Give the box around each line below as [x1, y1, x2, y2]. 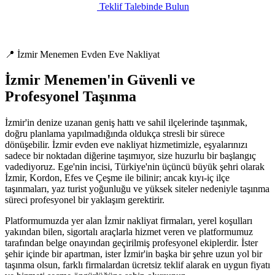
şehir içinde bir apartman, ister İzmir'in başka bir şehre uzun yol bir [5, 249, 262, 260]
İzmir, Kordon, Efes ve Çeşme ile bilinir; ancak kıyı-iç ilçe [5, 172, 230, 184]
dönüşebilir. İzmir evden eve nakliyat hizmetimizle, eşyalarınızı [5, 139, 247, 150]
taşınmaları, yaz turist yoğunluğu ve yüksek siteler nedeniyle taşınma [5, 184, 269, 195]
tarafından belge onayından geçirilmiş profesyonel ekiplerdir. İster [5, 238, 258, 249]
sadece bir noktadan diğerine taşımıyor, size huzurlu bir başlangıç [5, 150, 256, 161]
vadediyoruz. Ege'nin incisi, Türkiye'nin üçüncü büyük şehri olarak [5, 161, 265, 172]
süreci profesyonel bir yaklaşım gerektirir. [5, 195, 165, 206]
